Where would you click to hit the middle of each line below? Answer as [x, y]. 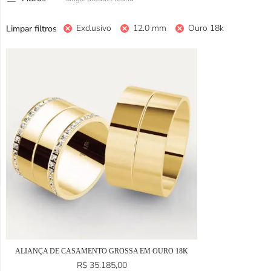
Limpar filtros [31, 28]
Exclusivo [94, 28]
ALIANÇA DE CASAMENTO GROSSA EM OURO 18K [102, 251]
